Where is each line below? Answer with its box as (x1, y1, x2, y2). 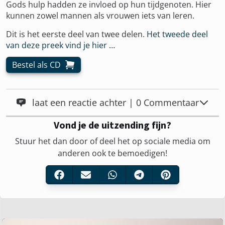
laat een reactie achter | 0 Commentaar (32, 96, 199, 108)
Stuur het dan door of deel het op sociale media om (15, 136, 210, 147)
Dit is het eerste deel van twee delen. (6, 29, 147, 40)
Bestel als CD (12, 59, 61, 70)
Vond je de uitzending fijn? (54, 119, 171, 131)
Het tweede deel (147, 29, 208, 40)
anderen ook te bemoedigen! (58, 148, 167, 159)
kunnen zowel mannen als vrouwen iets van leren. (6, 10, 194, 21)
